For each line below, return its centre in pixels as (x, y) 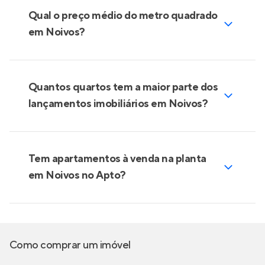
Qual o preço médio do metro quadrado (123, 16)
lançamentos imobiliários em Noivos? (118, 104)
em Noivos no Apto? (77, 175)
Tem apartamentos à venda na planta (117, 159)
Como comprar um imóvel (70, 245)
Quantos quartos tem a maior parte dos (123, 87)
